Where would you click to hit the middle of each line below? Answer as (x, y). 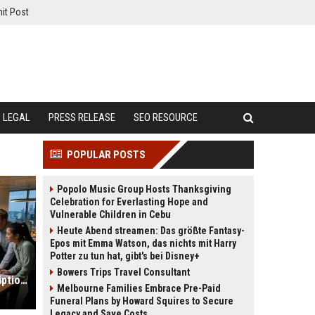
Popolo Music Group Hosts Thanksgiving (144, 189)
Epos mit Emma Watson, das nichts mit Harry (143, 243)
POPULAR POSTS (106, 155)
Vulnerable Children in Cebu (110, 214)
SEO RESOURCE (166, 117)
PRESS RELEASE (82, 117)
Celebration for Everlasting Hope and (129, 202)
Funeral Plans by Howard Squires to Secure (142, 301)
